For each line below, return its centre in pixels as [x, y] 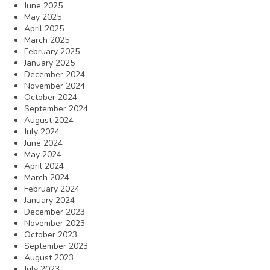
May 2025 [43, 17]
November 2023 [55, 223]
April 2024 [44, 166]
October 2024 [51, 97]
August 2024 [49, 120]
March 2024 [47, 177]
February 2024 [52, 189]
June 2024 [43, 143]
